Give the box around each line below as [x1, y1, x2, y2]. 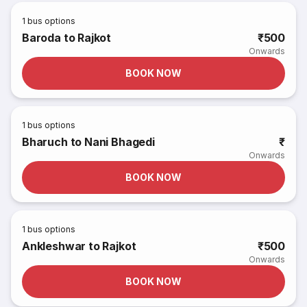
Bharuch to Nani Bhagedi [22, 135, 155, 149]
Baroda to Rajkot [22, 31, 112, 45]
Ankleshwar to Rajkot [22, 239, 136, 253]
